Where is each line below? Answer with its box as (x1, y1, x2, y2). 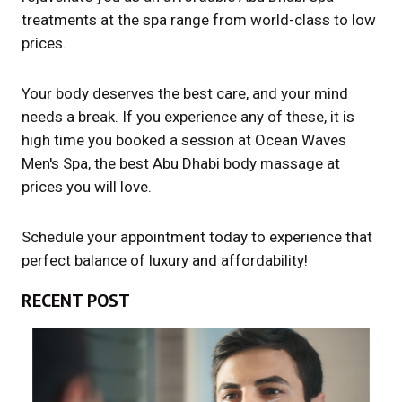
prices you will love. (22, 177, 152, 196)
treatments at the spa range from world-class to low (22, 10, 376, 29)
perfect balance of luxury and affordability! (22, 250, 308, 269)
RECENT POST (22, 288, 130, 312)
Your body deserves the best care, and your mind (22, 83, 348, 102)
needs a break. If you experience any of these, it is (22, 107, 354, 126)
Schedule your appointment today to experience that (22, 227, 372, 246)
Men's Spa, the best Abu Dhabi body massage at (22, 153, 340, 172)
